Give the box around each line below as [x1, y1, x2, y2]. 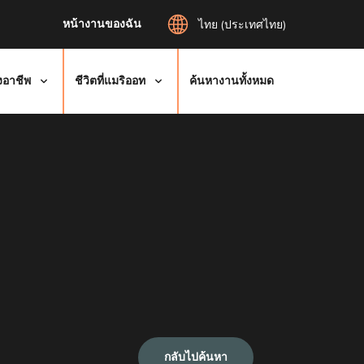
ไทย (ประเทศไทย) [198, 18, 286, 32]
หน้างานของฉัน [63, 17, 141, 31]
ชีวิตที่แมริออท [75, 74, 145, 88]
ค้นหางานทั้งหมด [189, 74, 274, 88]
